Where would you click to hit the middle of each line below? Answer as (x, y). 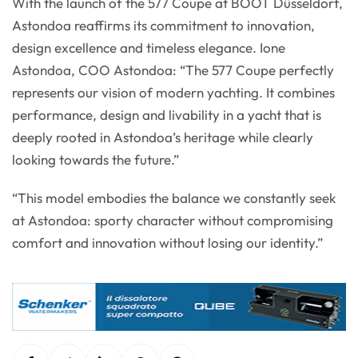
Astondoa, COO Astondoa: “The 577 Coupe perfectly (173, 70)
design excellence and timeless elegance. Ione (149, 48)
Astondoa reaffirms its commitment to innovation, (163, 26)
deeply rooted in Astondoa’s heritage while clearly (163, 137)
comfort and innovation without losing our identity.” (167, 243)
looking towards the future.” (95, 160)
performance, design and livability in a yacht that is (167, 115)
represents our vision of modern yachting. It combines (173, 93)
